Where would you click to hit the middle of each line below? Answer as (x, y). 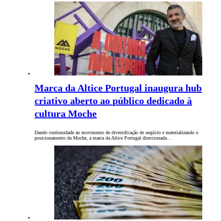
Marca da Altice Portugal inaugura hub (118, 88)
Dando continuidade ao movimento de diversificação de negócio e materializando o (117, 133)
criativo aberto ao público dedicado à (113, 101)
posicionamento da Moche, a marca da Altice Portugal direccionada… (103, 138)
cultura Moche (66, 114)
